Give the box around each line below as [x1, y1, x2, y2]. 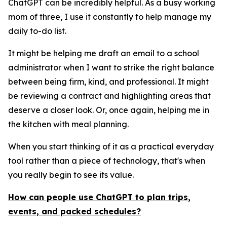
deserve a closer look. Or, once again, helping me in [8, 105, 209, 115]
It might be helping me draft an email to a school [8, 48, 199, 58]
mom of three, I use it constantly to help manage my [8, 12, 211, 22]
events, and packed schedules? [8, 206, 141, 216]
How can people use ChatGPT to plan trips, [8, 192, 191, 202]
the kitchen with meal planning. [8, 119, 129, 129]
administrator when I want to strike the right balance [8, 62, 214, 72]
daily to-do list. [8, 26, 66, 36]
